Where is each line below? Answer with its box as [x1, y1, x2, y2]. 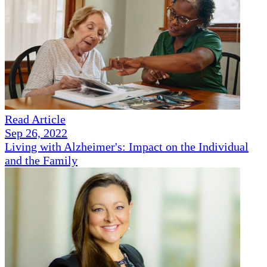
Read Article [5, 113, 66, 126]
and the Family [5, 154, 77, 167]
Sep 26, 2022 [5, 126, 67, 140]
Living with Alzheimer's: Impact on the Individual [5, 140, 249, 154]
